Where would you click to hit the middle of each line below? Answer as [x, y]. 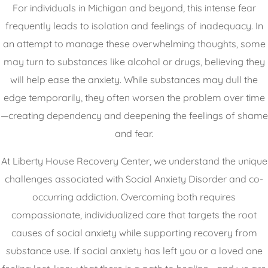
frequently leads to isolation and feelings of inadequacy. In [134, 25]
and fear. [134, 133]
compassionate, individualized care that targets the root [134, 214]
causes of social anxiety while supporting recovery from [134, 232]
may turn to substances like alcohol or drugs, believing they [134, 61]
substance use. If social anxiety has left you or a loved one [134, 250]
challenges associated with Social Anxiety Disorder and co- [134, 179]
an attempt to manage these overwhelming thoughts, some [134, 43]
